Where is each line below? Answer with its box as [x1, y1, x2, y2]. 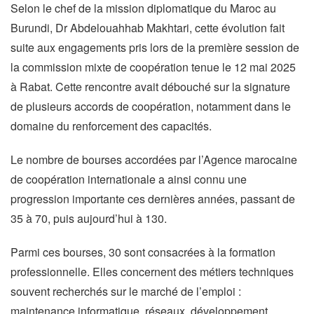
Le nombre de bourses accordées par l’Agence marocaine [11, 151, 297, 168]
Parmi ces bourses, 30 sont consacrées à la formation [11, 244, 275, 260]
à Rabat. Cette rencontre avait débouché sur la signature [11, 78, 290, 95]
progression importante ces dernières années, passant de [11, 191, 295, 207]
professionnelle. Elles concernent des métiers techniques [11, 264, 294, 280]
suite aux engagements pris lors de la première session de [11, 39, 299, 55]
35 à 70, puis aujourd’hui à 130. [11, 210, 167, 226]
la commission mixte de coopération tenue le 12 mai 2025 [11, 59, 296, 75]
